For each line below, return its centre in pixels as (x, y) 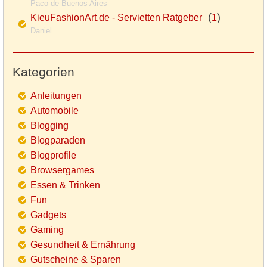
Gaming (47, 230)
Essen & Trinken (65, 185)
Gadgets (48, 215)
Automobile (55, 111)
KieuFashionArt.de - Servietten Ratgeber (116, 18)
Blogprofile (53, 156)
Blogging (49, 126)
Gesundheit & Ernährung (83, 245)
